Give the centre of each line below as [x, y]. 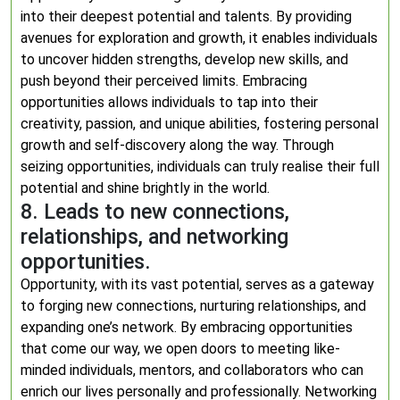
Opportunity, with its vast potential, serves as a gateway [197, 284]
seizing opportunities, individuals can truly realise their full [200, 167]
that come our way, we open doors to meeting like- [180, 349]
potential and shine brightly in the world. [145, 188]
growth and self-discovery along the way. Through [177, 145]
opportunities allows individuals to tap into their [169, 102]
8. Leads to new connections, [155, 212]
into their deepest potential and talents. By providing [186, 17]
